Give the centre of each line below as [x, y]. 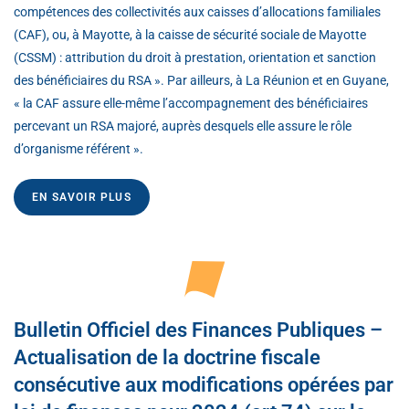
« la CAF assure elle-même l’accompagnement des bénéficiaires [191, 103]
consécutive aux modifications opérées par [204, 384]
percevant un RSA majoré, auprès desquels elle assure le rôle [183, 126]
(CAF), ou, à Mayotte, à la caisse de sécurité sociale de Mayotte [190, 34]
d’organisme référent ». [79, 148]
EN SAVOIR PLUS [82, 197]
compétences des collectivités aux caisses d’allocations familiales [197, 11]
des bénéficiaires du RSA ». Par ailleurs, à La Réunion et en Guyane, [201, 80]
